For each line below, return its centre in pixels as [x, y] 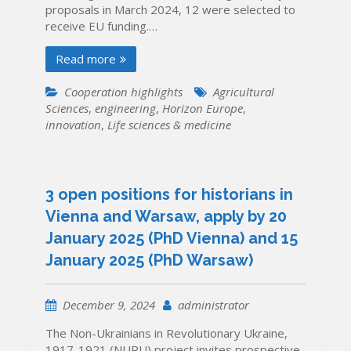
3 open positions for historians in [170, 195]
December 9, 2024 [109, 305]
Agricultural [244, 91]
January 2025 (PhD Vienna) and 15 [172, 239]
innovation [74, 124]
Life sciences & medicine [170, 124]
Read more [86, 58]
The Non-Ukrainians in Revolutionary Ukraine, [167, 333]
